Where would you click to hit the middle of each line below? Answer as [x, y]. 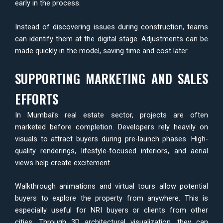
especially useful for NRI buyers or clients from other [111, 210]
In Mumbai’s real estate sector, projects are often [111, 115]
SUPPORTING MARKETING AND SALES [111, 79]
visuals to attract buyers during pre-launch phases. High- [111, 139]
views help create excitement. [63, 163]
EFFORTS [37, 99]
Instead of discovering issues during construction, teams [111, 27]
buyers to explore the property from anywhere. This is [111, 198]
